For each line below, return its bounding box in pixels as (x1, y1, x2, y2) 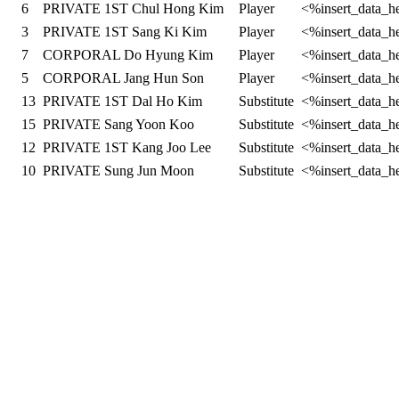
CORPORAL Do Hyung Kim (42, 47, 213, 62)
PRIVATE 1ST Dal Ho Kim (42, 94, 202, 109)
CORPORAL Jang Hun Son (42, 70, 204, 85)
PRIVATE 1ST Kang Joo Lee (42, 140, 211, 155)
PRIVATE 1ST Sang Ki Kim (42, 24, 207, 39)
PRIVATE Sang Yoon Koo (42, 117, 194, 132)
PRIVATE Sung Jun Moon (42, 163, 194, 178)
